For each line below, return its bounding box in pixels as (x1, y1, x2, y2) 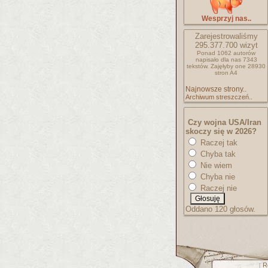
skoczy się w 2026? (185, 127, 257, 136)
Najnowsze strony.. (185, 85, 246, 93)
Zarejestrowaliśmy (194, 32, 258, 41)
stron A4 (215, 69, 237, 76)
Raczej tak (198, 138, 237, 147)
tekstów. (187, 63, 209, 69)
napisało (195, 56, 221, 63)
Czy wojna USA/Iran (188, 118, 261, 127)
